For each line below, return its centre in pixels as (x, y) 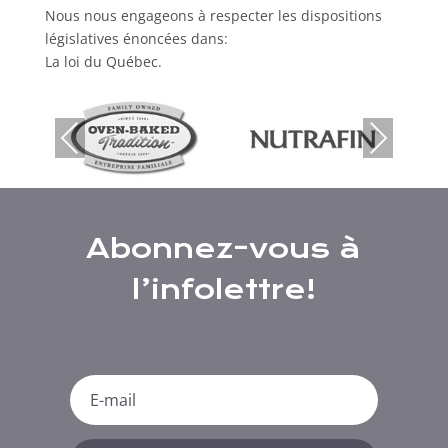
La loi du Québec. (103, 61)
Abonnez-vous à (224, 248)
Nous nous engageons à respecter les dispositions (213, 15)
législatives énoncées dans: (136, 38)
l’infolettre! (223, 289)
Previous (83, 137)
